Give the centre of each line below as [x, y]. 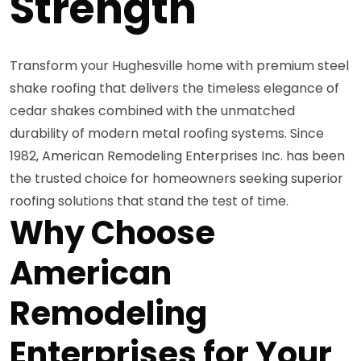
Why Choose [112, 232]
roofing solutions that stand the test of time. [149, 201]
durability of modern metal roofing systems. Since [167, 133]
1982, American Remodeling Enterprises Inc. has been [177, 156]
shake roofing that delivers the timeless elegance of [174, 88]
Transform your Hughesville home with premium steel [179, 65]
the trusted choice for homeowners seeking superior [176, 178]
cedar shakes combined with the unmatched [152, 110]
